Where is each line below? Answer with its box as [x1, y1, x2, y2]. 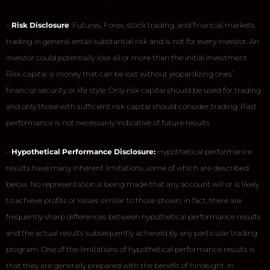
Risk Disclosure [11, 20, 69, 30]
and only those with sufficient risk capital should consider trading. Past [6, 101, 257, 111]
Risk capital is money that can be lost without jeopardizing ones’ [6, 69, 233, 78]
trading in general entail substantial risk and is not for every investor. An [6, 36, 259, 46]
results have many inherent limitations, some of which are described [6, 163, 249, 172]
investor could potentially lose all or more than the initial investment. [6, 52, 248, 62]
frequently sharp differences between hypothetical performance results [6, 212, 261, 221]
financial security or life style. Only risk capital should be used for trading [6, 85, 261, 95]
